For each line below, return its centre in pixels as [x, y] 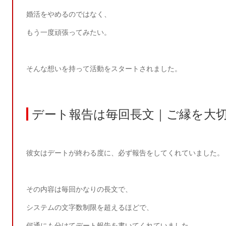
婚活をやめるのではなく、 [69, 14]
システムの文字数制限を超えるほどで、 [90, 208]
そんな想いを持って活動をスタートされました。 [104, 68]
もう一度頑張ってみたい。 [69, 32]
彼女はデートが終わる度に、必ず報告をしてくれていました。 [125, 153]
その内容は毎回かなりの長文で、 [79, 189]
